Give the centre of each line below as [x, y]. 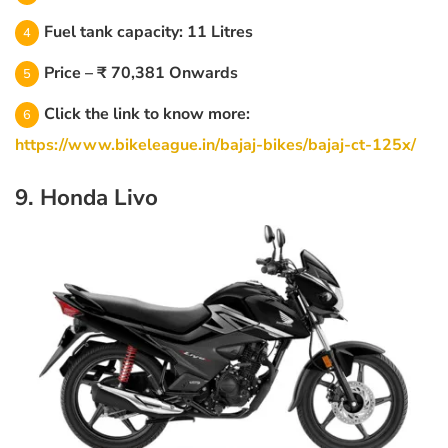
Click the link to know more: [147, 113]
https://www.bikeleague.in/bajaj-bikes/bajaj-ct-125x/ [215, 144]
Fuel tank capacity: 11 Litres [148, 31]
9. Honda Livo [86, 197]
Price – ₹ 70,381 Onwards [141, 72]
